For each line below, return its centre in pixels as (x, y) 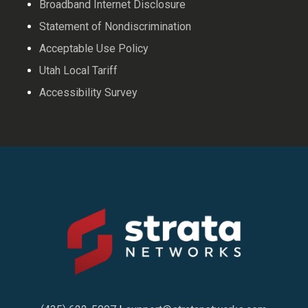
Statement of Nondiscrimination (115, 27)
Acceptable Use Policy (94, 49)
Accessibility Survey (89, 93)
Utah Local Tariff (79, 71)
